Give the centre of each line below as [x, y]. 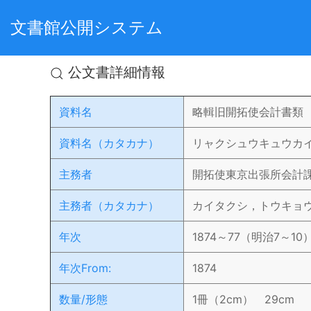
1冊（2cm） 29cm [243, 299]
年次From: [85, 268]
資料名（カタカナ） [109, 143]
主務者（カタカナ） [109, 205]
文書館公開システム [87, 27]
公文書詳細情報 [115, 72]
